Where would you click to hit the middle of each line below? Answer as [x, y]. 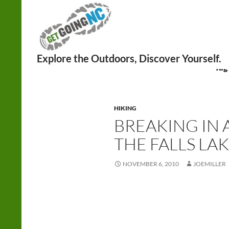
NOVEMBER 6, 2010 [151, 164]
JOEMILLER [210, 164]
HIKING [125, 108]
